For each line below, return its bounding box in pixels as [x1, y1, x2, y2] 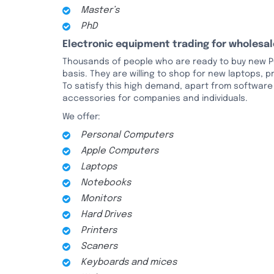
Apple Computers [81, 146, 158, 156]
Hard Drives [81, 210, 131, 220]
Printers [81, 226, 117, 235]
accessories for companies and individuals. [62, 94, 248, 103]
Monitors [81, 194, 121, 204]
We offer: [62, 113, 100, 121]
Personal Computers [81, 130, 173, 140]
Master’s [81, 6, 119, 15]
